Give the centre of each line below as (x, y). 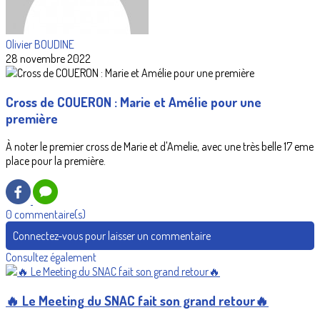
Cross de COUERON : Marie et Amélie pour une (134, 101)
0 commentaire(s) (46, 215)
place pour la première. (56, 161)
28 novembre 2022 (48, 59)
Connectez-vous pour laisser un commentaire (112, 236)
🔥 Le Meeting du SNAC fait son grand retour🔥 (137, 301)
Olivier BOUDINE (40, 44)
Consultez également (51, 257)
